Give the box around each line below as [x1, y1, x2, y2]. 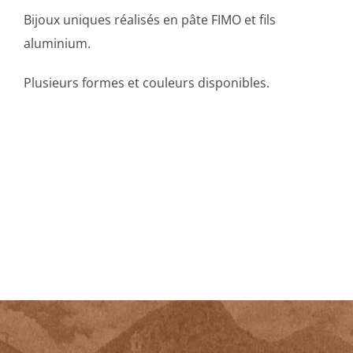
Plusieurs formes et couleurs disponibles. [24, 74, 269, 92]
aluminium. [24, 35, 91, 53]
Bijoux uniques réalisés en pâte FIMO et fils [24, 11, 276, 29]
